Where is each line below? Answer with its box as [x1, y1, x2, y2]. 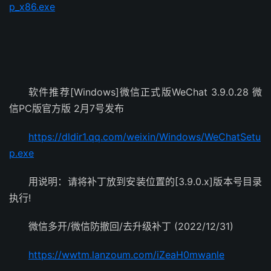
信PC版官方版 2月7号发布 [9, 102, 124, 114]
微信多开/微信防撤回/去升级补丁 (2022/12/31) [28, 220, 233, 232]
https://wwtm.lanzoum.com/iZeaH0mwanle [28, 249, 224, 261]
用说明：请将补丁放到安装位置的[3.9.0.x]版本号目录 [28, 175, 262, 188]
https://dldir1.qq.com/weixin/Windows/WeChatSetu [28, 131, 261, 143]
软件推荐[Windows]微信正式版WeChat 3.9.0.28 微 [28, 86, 262, 98]
